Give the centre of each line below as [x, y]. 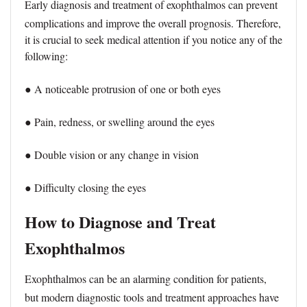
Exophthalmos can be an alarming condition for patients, [146, 279]
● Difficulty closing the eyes [85, 188]
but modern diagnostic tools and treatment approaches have [152, 297]
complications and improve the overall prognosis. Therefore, [153, 23]
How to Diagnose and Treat [120, 222]
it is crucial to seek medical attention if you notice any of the [153, 40]
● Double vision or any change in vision [112, 155]
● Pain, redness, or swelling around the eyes [120, 122]
